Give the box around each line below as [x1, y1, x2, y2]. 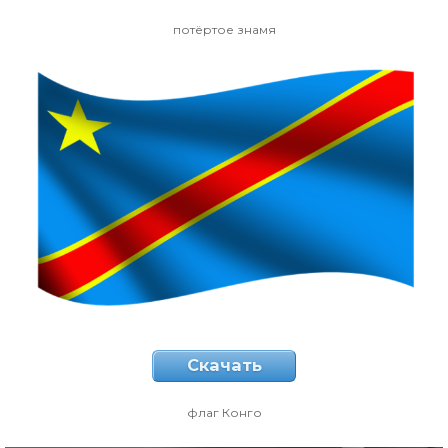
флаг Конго [186, 404, 262, 420]
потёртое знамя [172, 22, 276, 38]
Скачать [186, 355, 262, 376]
